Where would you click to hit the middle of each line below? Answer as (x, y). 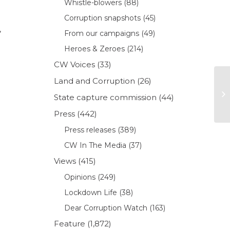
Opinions (80, 177)
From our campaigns (102, 33)
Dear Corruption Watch (106, 208)
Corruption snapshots (103, 18)
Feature (70, 223)
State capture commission (106, 97)
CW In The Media (95, 145)
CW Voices (75, 64)
